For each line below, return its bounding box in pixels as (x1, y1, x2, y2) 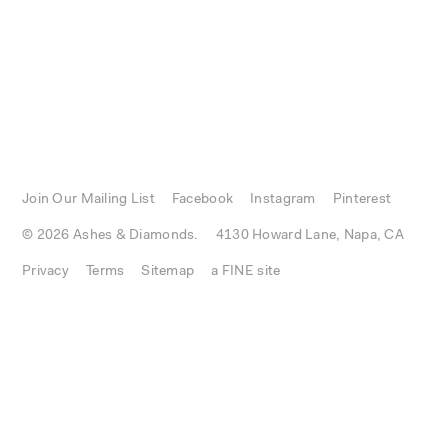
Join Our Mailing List (22, 193, 155, 207)
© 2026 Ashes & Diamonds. (22, 229, 199, 243)
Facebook (171, 193, 234, 207)
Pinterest (332, 193, 392, 207)
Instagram (250, 193, 316, 207)
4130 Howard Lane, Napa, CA (215, 229, 405, 243)
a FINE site (211, 265, 281, 279)
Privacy (22, 265, 69, 279)
